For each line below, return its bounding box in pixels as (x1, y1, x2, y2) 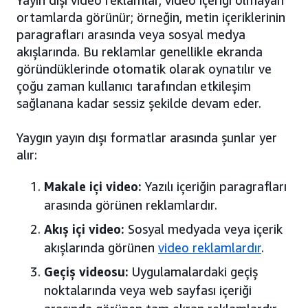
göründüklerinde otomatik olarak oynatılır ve (16, 60, 272, 76)
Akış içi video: (44, 221, 128, 236)
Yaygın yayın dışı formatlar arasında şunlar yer (16, 129, 277, 145)
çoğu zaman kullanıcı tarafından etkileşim (16, 78, 251, 93)
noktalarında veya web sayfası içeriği (44, 282, 252, 298)
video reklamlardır (158, 239, 261, 255)
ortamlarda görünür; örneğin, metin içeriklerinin (16, 9, 285, 25)
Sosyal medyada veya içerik (128, 221, 283, 236)
